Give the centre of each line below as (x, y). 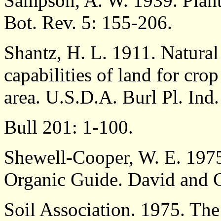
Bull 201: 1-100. (69, 127)
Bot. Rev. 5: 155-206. (88, 23)
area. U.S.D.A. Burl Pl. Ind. (111, 97)
